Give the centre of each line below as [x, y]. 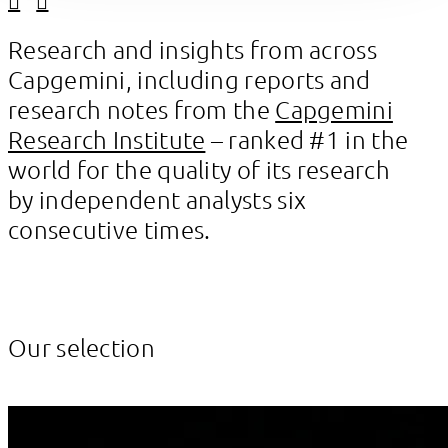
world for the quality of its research [199, 168]
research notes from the [142, 108]
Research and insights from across [192, 48]
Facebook [69, 26]
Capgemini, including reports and [189, 78]
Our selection [81, 346]
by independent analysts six [157, 198]
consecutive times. [109, 228]
